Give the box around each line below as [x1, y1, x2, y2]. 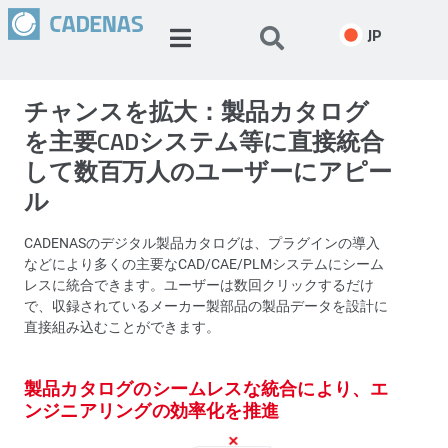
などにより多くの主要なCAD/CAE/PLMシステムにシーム [24, 254, 384, 274]
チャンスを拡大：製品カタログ [24, 94, 369, 127]
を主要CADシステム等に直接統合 [24, 124, 384, 157]
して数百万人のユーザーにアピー [24, 154, 392, 187]
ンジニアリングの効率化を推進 [24, 397, 280, 424]
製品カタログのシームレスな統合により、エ [24, 375, 389, 402]
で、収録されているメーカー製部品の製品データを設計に [24, 296, 388, 316]
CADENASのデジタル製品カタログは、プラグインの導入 [24, 233, 380, 253]
